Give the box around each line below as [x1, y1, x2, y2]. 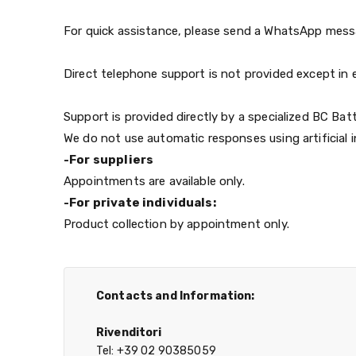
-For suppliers [64, 152, 154, 167]
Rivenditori [96, 325, 162, 339]
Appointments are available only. [64, 173, 245, 188]
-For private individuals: [64, 195, 216, 210]
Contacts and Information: [96, 288, 255, 303]
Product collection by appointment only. [64, 216, 289, 231]
